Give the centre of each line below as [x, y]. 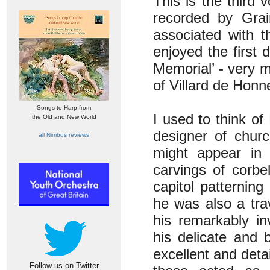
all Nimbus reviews [64, 135]
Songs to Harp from [64, 108]
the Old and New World [64, 117]
